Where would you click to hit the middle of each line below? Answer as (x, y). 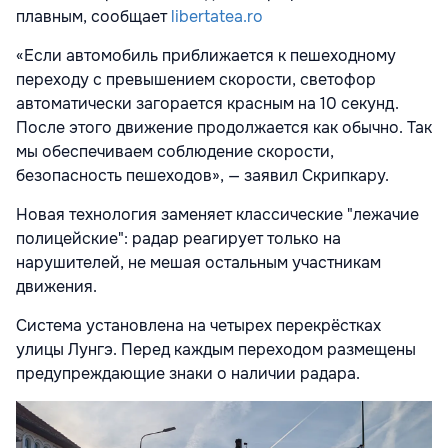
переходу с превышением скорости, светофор (196, 79)
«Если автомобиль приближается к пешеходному (206, 55)
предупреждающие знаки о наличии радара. (188, 373)
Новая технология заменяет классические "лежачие (217, 214)
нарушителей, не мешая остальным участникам (198, 262)
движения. (56, 286)
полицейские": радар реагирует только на (178, 238)
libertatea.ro (217, 16)
